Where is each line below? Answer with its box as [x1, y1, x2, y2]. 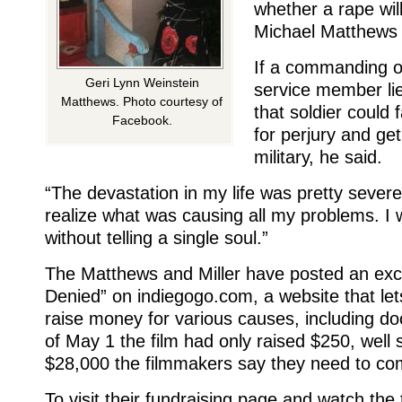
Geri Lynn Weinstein [84, 75, 199, 90]
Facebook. [111, 113, 172, 127]
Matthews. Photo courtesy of [61, 94, 223, 109]
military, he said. [254, 146, 382, 167]
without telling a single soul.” [45, 227, 268, 248]
